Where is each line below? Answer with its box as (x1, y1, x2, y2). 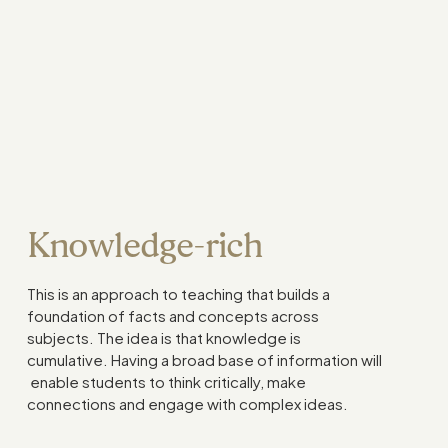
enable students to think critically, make (26, 372, 306, 391)
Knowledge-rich (26, 224, 264, 265)
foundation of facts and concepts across (26, 306, 319, 325)
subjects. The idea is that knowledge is (26, 328, 301, 347)
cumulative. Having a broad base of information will (26, 350, 382, 369)
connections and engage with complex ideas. (26, 394, 348, 413)
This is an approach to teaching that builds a (26, 284, 330, 303)
